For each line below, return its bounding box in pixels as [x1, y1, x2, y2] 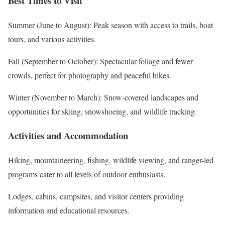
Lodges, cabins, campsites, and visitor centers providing [8, 191, 184, 202]
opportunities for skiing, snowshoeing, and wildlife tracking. [8, 105, 197, 117]
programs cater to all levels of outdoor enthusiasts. [8, 169, 165, 180]
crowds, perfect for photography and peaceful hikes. [8, 69, 171, 80]
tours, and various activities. [8, 33, 96, 44]
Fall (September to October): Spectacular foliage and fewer [8, 55, 193, 66]
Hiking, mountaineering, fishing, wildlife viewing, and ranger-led [8, 155, 213, 166]
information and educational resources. [8, 205, 130, 216]
